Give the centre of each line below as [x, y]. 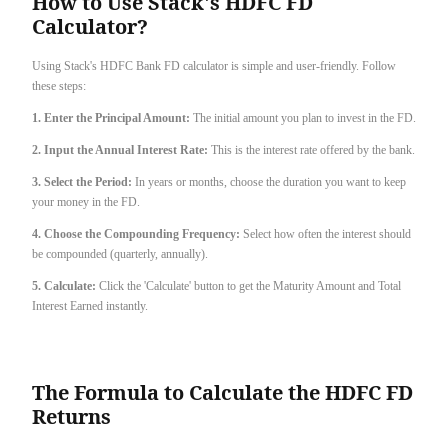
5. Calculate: [65, 285]
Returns [71, 416]
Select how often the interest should [327, 233]
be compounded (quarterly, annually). [120, 253]
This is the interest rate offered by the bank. [313, 149]
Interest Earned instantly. [90, 305]
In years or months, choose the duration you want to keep [270, 181]
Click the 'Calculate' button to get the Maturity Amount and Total [250, 285]
